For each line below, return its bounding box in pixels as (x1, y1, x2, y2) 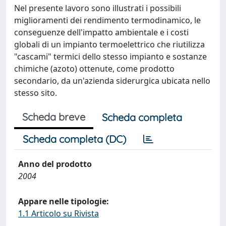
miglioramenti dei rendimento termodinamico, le (14, 15, 201, 26)
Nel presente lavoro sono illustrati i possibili (14, 3, 181, 14)
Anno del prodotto (18, 158, 92, 169)
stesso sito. (14, 87, 57, 98)
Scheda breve (22, 110, 85, 123)
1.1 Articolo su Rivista (18, 208, 99, 219)
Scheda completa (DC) (23, 133, 126, 145)
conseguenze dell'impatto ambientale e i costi (14, 27, 189, 38)
